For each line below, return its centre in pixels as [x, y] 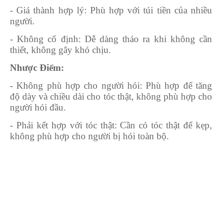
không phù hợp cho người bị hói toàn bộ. [89, 136]
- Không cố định [44, 39]
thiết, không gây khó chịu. [60, 50]
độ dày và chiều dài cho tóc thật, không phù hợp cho [111, 96]
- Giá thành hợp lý [47, 10]
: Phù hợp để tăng [176, 85]
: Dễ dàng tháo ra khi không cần [145, 39]
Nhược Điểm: [37, 67]
